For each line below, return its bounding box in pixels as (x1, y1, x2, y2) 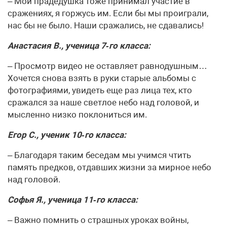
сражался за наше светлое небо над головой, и (8, 97, 199, 107)
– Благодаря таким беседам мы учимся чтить (8, 150, 191, 160)
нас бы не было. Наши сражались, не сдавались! (8, 20, 204, 30)
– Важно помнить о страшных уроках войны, (8, 215, 188, 225)
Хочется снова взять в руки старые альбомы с (8, 73, 196, 83)
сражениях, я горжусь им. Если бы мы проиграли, (8, 8, 208, 18)
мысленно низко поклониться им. (8, 109, 147, 120)
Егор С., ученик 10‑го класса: (8, 130, 126, 140)
